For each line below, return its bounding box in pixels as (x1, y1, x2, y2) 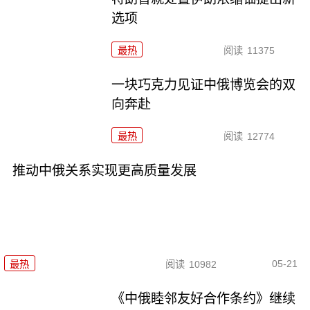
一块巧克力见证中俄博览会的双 (111, 77, 296, 92)
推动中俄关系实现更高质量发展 (12, 163, 197, 178)
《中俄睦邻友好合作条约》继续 (111, 291, 296, 307)
